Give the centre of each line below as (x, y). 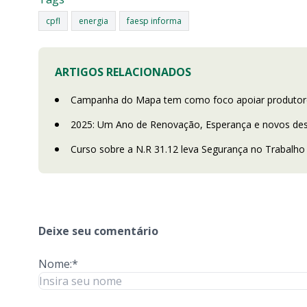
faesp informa (154, 21)
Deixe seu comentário (98, 231)
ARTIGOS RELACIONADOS (123, 72)
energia (94, 21)
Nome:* (58, 264)
